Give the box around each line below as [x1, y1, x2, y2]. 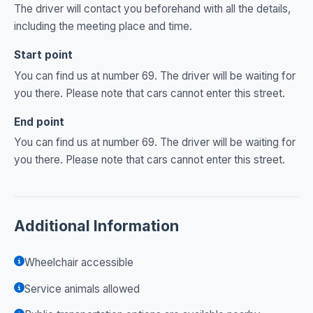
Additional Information [14, 217, 179, 235]
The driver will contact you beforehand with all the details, [14, 1, 291, 15]
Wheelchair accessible [24, 255, 133, 269]
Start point [14, 48, 73, 61]
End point [14, 115, 64, 129]
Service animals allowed [24, 282, 140, 296]
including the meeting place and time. [14, 19, 192, 33]
